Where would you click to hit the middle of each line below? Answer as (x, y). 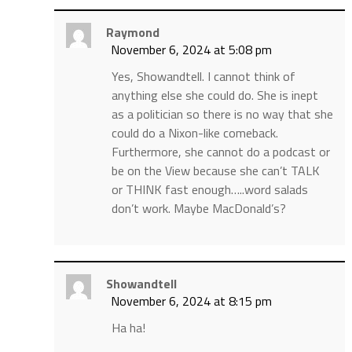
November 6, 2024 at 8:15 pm (191, 301)
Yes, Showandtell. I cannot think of (203, 77)
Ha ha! (128, 328)
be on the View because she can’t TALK (215, 171)
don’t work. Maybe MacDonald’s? (198, 209)
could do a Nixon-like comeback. (194, 133)
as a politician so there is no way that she (222, 114)
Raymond (132, 33)
